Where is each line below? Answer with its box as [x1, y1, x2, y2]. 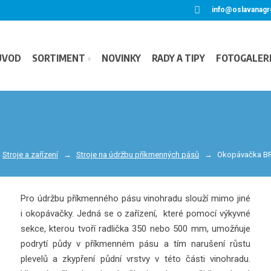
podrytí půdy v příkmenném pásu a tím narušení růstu [20, 238, 251, 249]
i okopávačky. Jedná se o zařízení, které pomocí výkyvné [20, 208, 251, 219]
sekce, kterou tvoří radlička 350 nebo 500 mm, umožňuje [20, 223, 251, 234]
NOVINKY [102, 52, 141, 64]
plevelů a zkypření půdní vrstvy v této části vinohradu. [20, 253, 251, 264]
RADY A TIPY [152, 52, 205, 64]
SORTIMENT [32, 52, 86, 64]
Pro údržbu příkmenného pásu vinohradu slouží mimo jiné [20, 193, 251, 204]
